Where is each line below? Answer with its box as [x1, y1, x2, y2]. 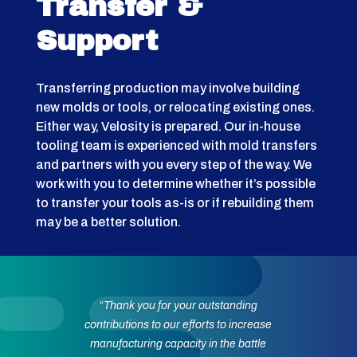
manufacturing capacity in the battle [90, 337, 267, 350]
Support [35, 25, 158, 57]
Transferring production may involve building [35, 81, 300, 96]
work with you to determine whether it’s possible [35, 177, 316, 191]
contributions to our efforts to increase [84, 318, 273, 331]
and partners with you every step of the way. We [35, 158, 312, 172]
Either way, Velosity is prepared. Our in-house [35, 120, 300, 134]
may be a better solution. [35, 215, 181, 229]
